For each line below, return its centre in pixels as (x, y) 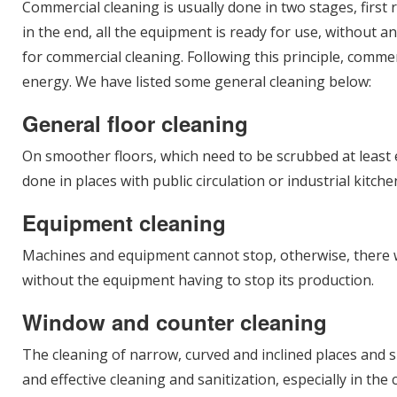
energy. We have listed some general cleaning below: (197, 82)
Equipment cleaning (124, 222)
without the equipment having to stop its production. (198, 280)
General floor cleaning (135, 123)
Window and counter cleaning (175, 322)
